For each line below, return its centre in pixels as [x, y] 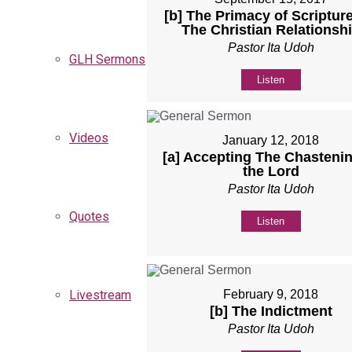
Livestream [100, 295]
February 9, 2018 [271, 294]
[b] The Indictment [271, 311]
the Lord [271, 171]
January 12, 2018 [271, 140]
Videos [89, 138]
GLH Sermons [107, 59]
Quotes [89, 216]
